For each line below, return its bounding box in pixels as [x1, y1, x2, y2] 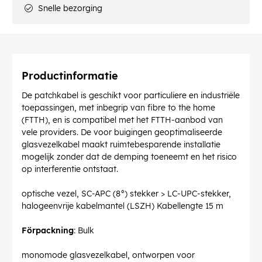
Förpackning [22, 225, 74, 236]
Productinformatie [22, 69, 118, 83]
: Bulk [74, 225, 94, 236]
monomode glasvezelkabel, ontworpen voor [22, 250, 195, 261]
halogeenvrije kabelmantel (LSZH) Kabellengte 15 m [22, 201, 223, 212]
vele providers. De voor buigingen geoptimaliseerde [22, 127, 222, 138]
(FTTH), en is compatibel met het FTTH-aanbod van [22, 115, 223, 126]
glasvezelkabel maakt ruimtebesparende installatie [22, 139, 220, 150]
